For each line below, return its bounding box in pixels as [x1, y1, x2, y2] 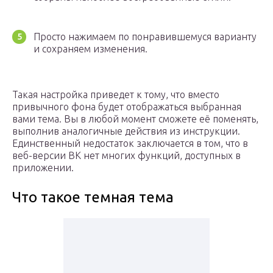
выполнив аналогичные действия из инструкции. [12, 126, 240, 137]
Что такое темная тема [12, 189, 174, 206]
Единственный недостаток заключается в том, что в [12, 138, 248, 149]
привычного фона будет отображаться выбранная [12, 101, 241, 113]
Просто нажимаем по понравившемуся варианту [34, 31, 257, 43]
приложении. [12, 162, 74, 174]
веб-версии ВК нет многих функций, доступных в [12, 150, 241, 161]
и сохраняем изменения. [34, 43, 147, 55]
